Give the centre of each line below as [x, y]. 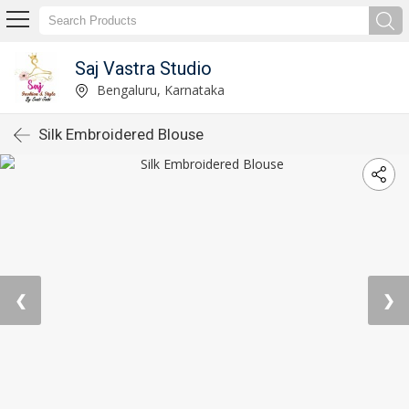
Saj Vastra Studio [143, 68]
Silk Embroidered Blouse [121, 134]
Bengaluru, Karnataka [158, 89]
